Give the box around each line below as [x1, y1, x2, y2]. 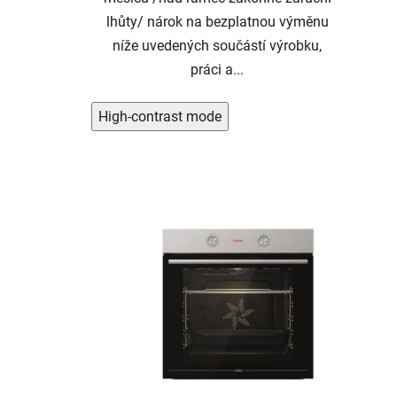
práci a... [191, 61, 245, 79]
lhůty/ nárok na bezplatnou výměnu [105, 13, 329, 31]
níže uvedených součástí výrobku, [113, 37, 323, 55]
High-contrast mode [98, 108, 222, 126]
